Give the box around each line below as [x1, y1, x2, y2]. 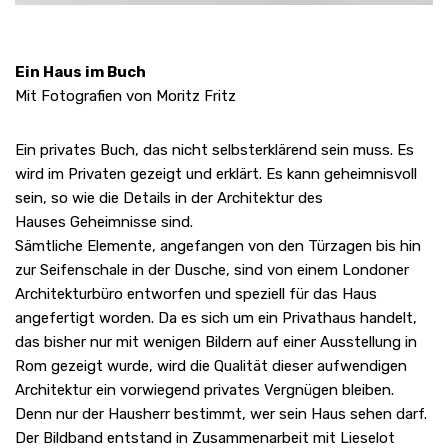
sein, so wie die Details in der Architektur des [15, 188, 323, 207]
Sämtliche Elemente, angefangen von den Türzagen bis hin [15, 236, 421, 255]
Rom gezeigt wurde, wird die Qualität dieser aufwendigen [15, 356, 407, 375]
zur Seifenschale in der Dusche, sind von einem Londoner [15, 260, 409, 279]
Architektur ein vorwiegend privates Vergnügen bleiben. [15, 380, 394, 399]
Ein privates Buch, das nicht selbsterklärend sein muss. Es [15, 140, 414, 159]
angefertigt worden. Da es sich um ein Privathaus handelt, [15, 308, 417, 327]
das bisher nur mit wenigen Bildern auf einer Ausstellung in [15, 332, 417, 351]
